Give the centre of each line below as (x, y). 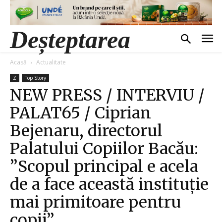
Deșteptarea (70, 40)
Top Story (35, 78)
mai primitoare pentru (95, 202)
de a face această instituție (109, 184)
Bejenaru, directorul (86, 131)
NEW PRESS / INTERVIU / (107, 95)
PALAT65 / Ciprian (81, 113)
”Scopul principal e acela (104, 166)
